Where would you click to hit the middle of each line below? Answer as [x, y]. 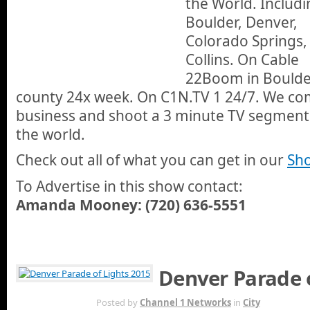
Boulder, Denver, [241, 22]
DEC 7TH [42, 302]
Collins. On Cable [242, 59]
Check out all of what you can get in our [152, 160]
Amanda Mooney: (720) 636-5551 [131, 204]
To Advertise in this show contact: [129, 186]
